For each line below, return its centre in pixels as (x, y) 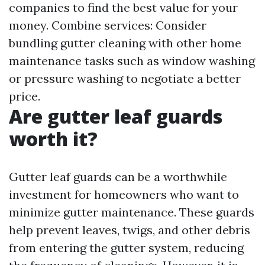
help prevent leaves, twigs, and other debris (130, 230)
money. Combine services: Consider (108, 25)
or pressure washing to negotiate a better (125, 78)
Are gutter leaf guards (116, 116)
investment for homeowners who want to (124, 194)
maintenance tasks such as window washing (132, 61)
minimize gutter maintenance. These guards (132, 212)
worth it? (53, 139)
